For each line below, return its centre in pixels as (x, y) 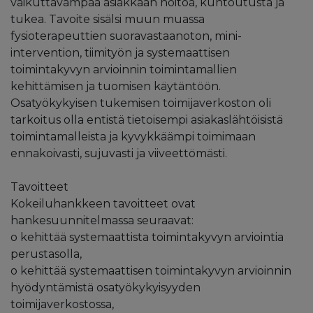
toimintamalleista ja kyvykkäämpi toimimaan (133, 136)
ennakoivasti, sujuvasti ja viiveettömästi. (119, 153)
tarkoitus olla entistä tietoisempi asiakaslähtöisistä (147, 119)
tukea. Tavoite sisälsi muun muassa (108, 19)
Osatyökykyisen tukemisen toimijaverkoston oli (141, 103)
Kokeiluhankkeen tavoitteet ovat (103, 203)
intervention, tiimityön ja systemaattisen (120, 52)
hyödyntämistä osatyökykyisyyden (105, 287)
